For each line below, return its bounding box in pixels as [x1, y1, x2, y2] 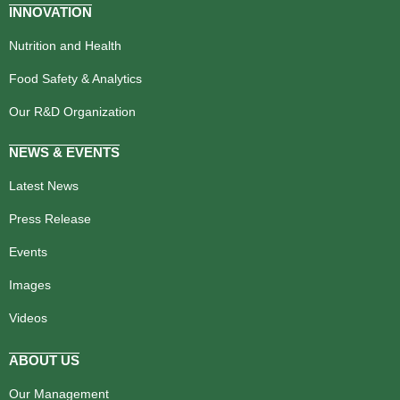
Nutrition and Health [9, 38, 121, 54]
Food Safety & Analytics [9, 71, 142, 87]
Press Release [9, 212, 91, 227]
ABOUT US [9, 353, 79, 369]
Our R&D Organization [9, 104, 136, 120]
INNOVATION [9, 4, 92, 21]
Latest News [9, 179, 79, 194]
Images [9, 278, 51, 293]
